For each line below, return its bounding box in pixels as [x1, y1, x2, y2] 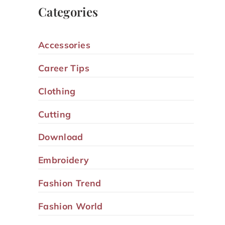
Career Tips [38, 62, 89, 73]
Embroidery [38, 154, 89, 166]
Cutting [38, 108, 71, 120]
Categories [38, 4, 98, 20]
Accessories [38, 39, 90, 51]
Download [38, 131, 83, 143]
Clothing [38, 85, 76, 96]
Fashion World [38, 200, 103, 211]
